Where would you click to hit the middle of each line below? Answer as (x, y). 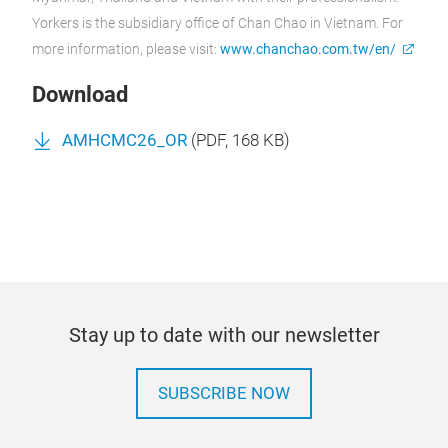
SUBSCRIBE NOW (224, 393)
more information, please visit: (126, 49)
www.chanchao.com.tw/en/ (308, 49)
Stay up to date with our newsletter (224, 335)
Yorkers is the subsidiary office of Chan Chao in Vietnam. (205, 23)
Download (80, 94)
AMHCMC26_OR (124, 140)
